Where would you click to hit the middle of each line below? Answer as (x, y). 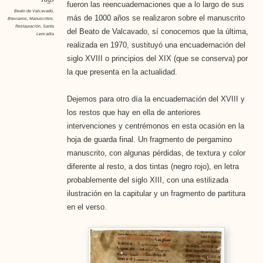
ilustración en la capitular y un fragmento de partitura (156, 194)
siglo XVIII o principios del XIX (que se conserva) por (157, 59)
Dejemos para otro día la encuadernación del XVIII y (156, 99)
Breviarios (17, 19)
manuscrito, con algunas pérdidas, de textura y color (156, 153)
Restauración (28, 26)
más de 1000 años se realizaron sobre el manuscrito (156, 18)
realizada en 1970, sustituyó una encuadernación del (156, 45)
